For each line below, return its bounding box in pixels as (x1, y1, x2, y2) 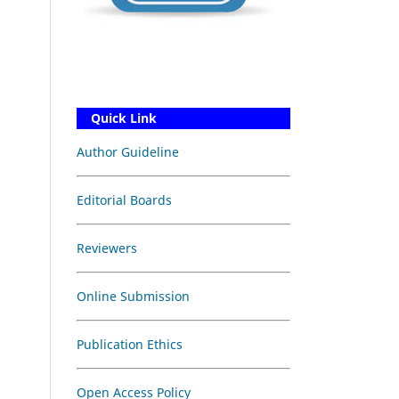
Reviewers (77, 239, 137, 256)
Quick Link (77, 109, 157, 126)
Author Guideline (77, 142, 179, 160)
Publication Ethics (77, 335, 183, 353)
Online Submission (77, 287, 190, 305)
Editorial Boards (77, 191, 172, 208)
